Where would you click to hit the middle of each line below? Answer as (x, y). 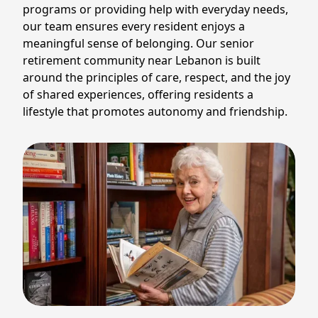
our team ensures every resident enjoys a (134, 26)
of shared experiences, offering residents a (138, 94)
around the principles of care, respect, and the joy (157, 77)
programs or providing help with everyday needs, (155, 9)
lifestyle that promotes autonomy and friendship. (155, 111)
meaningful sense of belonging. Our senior (138, 43)
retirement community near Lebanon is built (142, 60)
